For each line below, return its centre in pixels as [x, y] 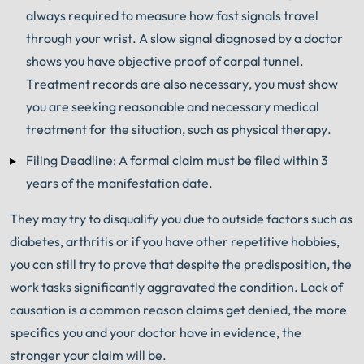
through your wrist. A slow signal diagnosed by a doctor [184, 38]
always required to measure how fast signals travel [172, 15]
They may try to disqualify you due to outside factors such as [181, 219]
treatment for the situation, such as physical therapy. [179, 129]
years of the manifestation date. [119, 183]
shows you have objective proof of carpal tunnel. [165, 61]
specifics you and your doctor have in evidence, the [156, 333]
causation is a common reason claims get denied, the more [178, 310]
